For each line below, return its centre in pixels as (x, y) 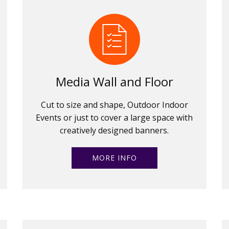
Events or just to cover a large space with (114, 117)
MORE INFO (114, 157)
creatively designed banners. (114, 130)
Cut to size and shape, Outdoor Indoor (114, 105)
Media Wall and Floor (114, 81)
